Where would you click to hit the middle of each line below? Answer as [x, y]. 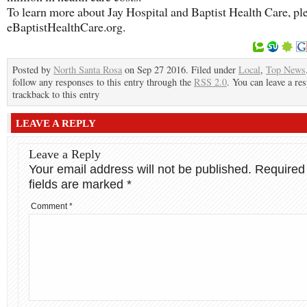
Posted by [33, 70]
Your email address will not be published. [140, 169]
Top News [286, 70]
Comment [50, 206]
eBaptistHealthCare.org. [66, 27]
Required [280, 169]
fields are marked [78, 184]
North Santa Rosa [88, 70]
